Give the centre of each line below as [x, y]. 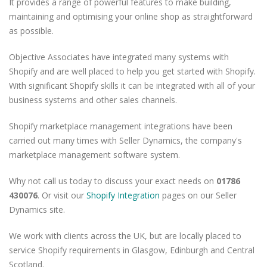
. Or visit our [62, 195]
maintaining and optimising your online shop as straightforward [131, 16]
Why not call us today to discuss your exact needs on [113, 181]
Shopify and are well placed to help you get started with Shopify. [132, 71]
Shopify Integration [123, 195]
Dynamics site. [37, 209]
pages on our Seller [198, 195]
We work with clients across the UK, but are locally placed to [125, 236]
